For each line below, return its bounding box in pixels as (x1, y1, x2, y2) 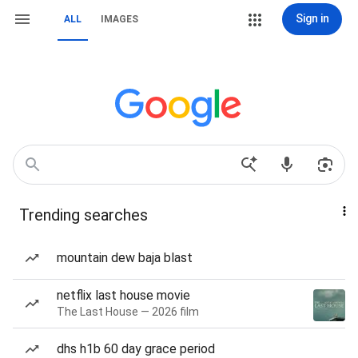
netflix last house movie (57, 288, 190, 303)
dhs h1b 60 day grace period (57, 341, 215, 356)
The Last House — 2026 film (57, 305, 199, 318)
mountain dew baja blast (57, 250, 193, 265)
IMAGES (101, 14, 138, 25)
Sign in (295, 12, 329, 25)
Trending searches (19, 205, 148, 225)
